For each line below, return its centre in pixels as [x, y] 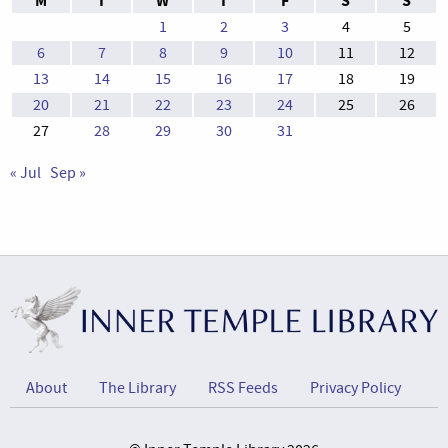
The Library [137, 388]
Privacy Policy [355, 388]
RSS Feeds [243, 388]
